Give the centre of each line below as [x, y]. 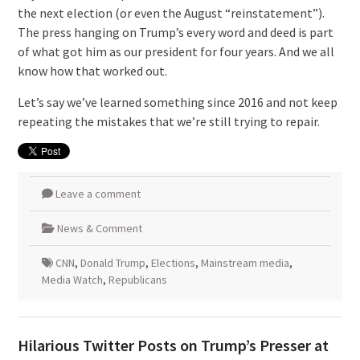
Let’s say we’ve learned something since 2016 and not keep [177, 102]
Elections [173, 263]
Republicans [137, 280]
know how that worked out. [92, 71]
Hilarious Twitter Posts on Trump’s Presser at [173, 346]
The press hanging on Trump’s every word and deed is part [175, 33]
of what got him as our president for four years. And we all [176, 52]
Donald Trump [112, 263]
